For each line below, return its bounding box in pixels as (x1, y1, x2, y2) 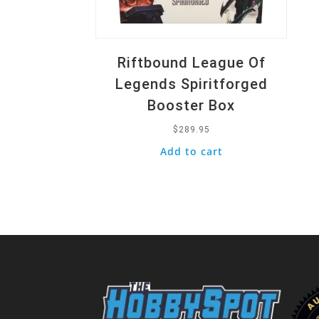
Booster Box (147, 96, 236, 114)
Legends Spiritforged (115, 75, 268, 93)
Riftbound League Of (117, 53, 266, 71)
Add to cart (159, 144, 223, 158)
